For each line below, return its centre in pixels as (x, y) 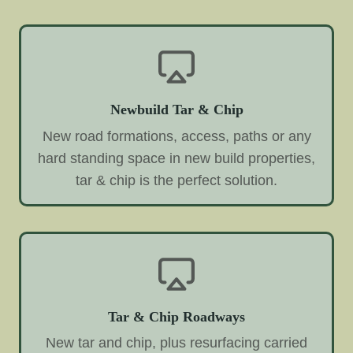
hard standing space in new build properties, (176, 158)
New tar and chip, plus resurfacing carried (176, 343)
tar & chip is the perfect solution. (176, 180)
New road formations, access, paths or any (176, 136)
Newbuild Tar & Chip (176, 109)
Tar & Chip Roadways (176, 316)
